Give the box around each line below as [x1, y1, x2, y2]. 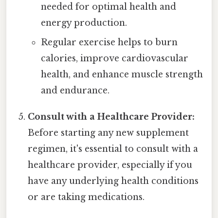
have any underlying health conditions [28, 176, 199, 187]
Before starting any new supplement [28, 127, 189, 139]
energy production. [40, 18, 127, 29]
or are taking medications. [28, 192, 145, 203]
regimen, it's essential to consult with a [28, 144, 199, 155]
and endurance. [40, 85, 109, 96]
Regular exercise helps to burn [40, 37, 178, 48]
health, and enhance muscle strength [40, 69, 203, 80]
